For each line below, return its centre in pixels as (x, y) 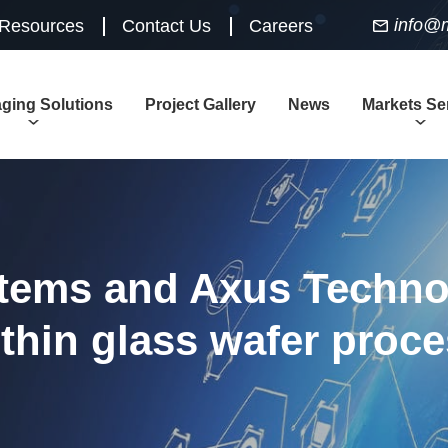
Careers (281, 25)
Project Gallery (200, 104)
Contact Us (166, 25)
